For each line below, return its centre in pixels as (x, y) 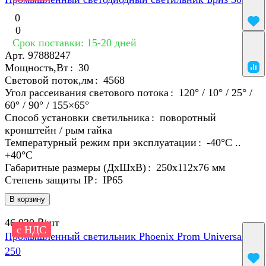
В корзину (27, 199)
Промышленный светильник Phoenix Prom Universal (125, 237)
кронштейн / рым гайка (58, 130)
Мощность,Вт (37, 68)
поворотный (188, 118)
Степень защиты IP (49, 180)
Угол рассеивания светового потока (87, 93)
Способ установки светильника (77, 118)
